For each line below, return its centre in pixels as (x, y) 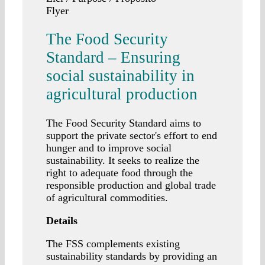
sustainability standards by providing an (132, 256)
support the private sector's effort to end (132, 135)
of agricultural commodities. (107, 197)
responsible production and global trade (131, 185)
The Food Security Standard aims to (124, 123)
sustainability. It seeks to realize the (123, 160)
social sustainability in (120, 76)
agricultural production (122, 94)
